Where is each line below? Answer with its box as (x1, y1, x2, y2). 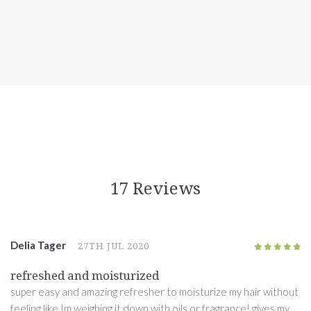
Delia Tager (10, 238, 66, 251)
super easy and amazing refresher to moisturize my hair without (10, 285, 299, 299)
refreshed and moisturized (10, 269, 159, 283)
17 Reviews (110, 178, 201, 199)
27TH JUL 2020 (78, 240, 150, 251)
